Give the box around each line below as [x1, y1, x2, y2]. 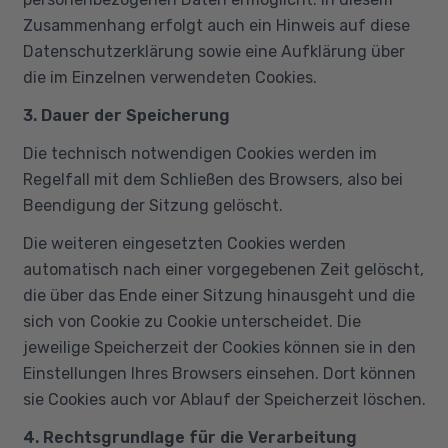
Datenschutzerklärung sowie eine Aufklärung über [22, 41, 405, 61]
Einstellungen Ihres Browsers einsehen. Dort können [22, 363, 416, 383]
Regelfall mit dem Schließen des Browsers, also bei [22, 169, 403, 189]
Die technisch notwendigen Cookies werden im [22, 143, 377, 163]
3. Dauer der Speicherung [22, 105, 230, 125]
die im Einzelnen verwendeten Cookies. [22, 67, 317, 87]
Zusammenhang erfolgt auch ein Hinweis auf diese [22, 15, 410, 35]
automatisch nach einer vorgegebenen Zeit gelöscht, [22, 259, 424, 279]
